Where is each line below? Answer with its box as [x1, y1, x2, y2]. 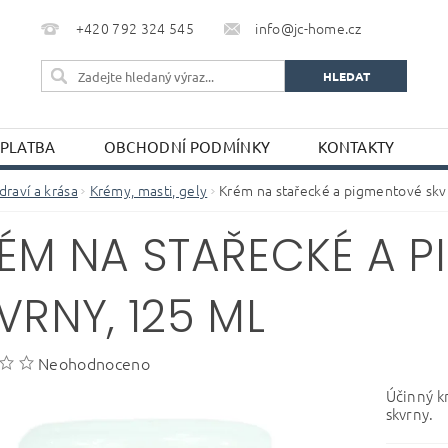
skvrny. [385, 403, 434, 425]
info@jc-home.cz [255, 18, 362, 38]
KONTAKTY [318, 137, 395, 157]
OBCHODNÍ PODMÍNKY [103, 137, 271, 157]
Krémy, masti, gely [89, 180, 208, 201]
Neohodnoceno [38, 352, 150, 375]
